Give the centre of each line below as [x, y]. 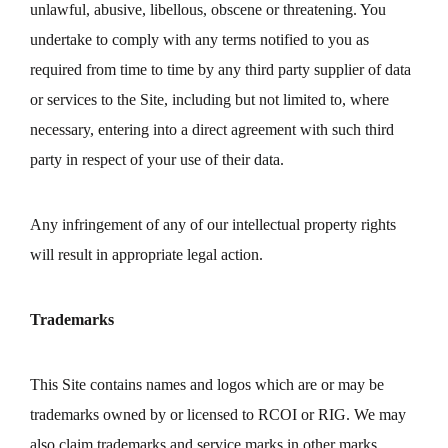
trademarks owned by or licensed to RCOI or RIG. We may [218, 414]
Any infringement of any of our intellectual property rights [213, 224]
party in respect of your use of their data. [157, 159]
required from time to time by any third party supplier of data [220, 69]
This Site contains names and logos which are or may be [207, 384]
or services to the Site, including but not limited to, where [209, 99]
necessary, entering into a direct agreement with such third [212, 129]
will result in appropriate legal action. [146, 254]
